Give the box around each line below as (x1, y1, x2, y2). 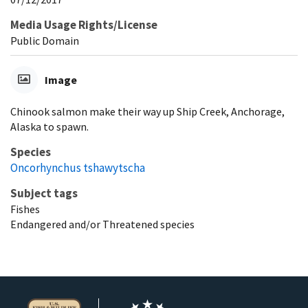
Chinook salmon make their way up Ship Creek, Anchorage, (10, 104, 285, 118)
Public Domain (10, 33, 79, 47)
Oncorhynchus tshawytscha (10, 159, 145, 175)
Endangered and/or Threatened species (10, 217, 195, 231)
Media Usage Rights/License (10, 16, 157, 32)
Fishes (10, 201, 40, 216)
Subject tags (10, 185, 78, 201)
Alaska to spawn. (10, 119, 89, 133)
